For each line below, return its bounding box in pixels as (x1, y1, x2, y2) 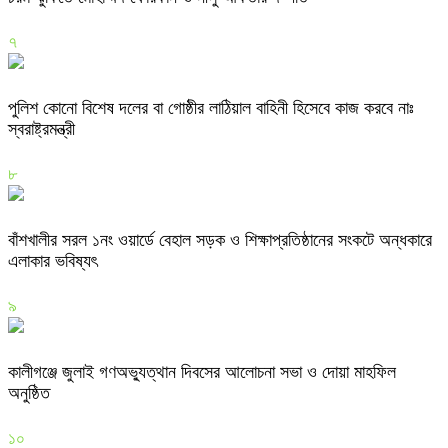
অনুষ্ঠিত (8, 382, 55, 403)
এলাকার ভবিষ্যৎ (8, 250, 97, 271)
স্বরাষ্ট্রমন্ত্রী (8, 119, 75, 140)
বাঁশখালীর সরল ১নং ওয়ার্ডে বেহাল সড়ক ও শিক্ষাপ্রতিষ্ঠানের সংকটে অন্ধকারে (8, 229, 432, 250)
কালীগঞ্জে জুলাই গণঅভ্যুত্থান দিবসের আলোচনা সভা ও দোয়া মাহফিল (8, 361, 396, 382)
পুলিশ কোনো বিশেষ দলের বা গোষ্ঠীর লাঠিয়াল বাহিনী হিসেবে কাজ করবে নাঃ (8, 98, 414, 119)
